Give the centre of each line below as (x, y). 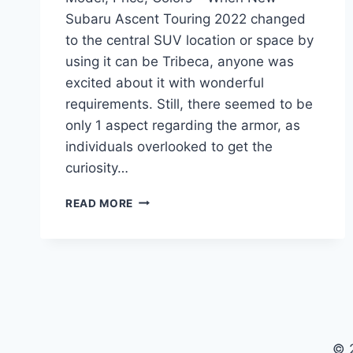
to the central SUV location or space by (190, 40)
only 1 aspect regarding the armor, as (183, 125)
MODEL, (155, 282)
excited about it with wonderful (165, 82)
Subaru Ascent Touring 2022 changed (186, 19)
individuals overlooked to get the (169, 146)
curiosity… (97, 167)
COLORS (157, 315)
